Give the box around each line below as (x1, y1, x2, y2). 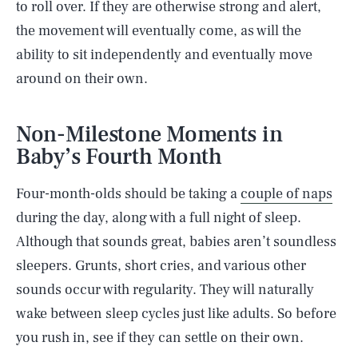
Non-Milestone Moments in (16, 120, 283, 149)
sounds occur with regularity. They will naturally (16, 280, 314, 299)
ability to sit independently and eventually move (16, 46, 312, 64)
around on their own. (16, 70, 148, 88)
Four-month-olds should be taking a (16, 185, 241, 203)
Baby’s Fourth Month (16, 142, 222, 171)
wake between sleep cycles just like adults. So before (16, 304, 336, 323)
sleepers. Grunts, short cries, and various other (16, 257, 306, 275)
